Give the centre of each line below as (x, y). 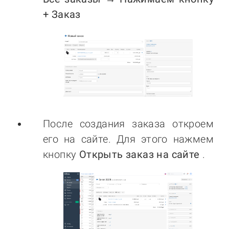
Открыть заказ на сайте (139, 155)
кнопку (61, 155)
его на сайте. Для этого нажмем (128, 139)
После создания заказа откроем (128, 124)
